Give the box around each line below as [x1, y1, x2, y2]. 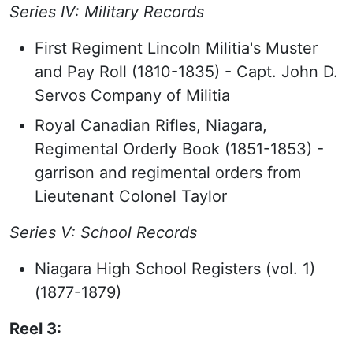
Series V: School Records [9, 223, 197, 242]
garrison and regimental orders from [35, 163, 301, 182]
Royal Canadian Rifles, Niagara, [35, 116, 267, 135]
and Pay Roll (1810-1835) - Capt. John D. [35, 62, 338, 81]
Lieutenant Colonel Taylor [35, 187, 227, 206]
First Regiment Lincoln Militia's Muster [35, 39, 318, 58]
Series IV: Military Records [9, 2, 204, 21]
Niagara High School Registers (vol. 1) [35, 259, 315, 278]
